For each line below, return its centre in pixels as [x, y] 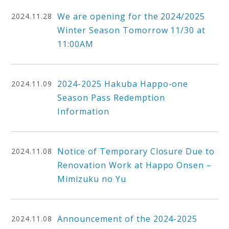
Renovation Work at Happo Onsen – [135, 165]
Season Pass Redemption [111, 98]
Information [83, 111]
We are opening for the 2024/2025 [131, 16]
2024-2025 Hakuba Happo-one [123, 84]
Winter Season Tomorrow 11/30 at [132, 30]
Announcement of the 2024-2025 [128, 219]
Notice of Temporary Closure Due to [136, 151]
